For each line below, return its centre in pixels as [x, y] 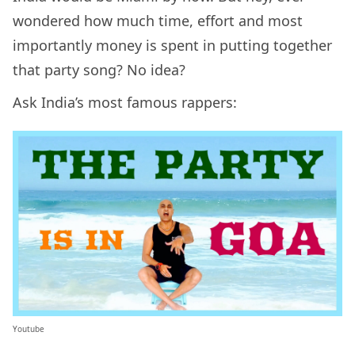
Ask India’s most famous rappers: [125, 103]
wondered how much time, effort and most [158, 21]
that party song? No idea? [99, 70]
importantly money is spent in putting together [172, 46]
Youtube [29, 329]
